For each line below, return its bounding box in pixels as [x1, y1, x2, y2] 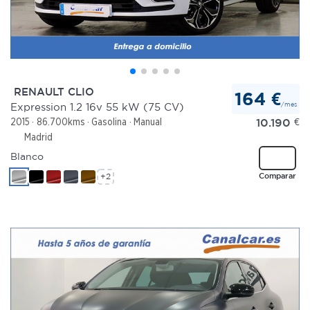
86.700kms [36, 116, 85, 127]
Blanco [10, 150, 44, 162]
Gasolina [91, 116, 127, 127]
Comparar [258, 171, 296, 181]
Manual [133, 116, 162, 127]
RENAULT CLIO [10, 86, 94, 98]
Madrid [21, 131, 53, 143]
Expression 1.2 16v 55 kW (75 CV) [10, 101, 184, 113]
